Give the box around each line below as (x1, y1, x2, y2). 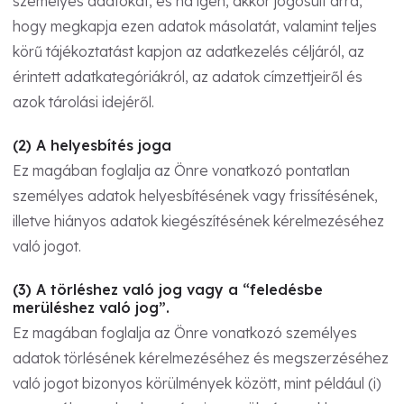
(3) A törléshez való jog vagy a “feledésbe (13, 280, 323, 298)
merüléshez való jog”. (13, 298, 170, 317)
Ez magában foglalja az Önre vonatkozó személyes (13, 323, 357, 342)
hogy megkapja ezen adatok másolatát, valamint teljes (13, 16, 377, 35)
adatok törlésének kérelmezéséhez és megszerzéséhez (13, 348, 389, 367)
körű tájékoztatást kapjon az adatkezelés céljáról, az (13, 41, 364, 60)
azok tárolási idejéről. (13, 92, 154, 111)
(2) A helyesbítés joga (13, 135, 171, 154)
